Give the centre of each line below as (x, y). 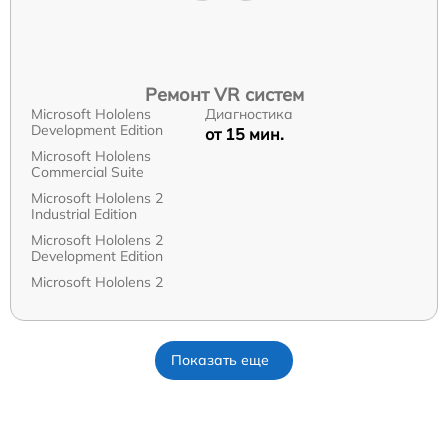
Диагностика (248, 113)
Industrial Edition (84, 213)
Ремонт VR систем (224, 94)
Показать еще (220, 359)
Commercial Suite (87, 171)
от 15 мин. (244, 133)
